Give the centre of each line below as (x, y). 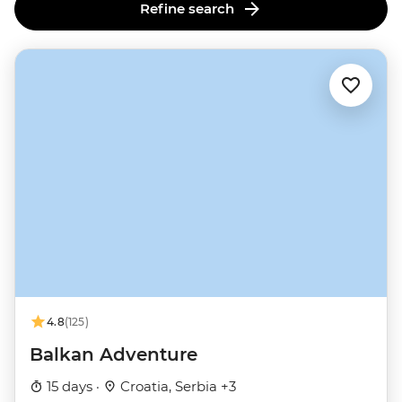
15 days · (73, 387)
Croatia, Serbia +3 (176, 387)
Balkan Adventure (114, 355)
